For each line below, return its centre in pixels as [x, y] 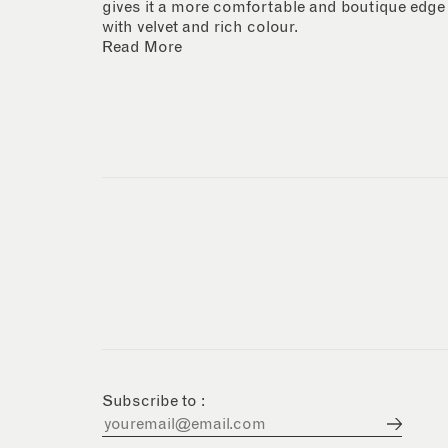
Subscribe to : [153, 401]
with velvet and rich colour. [200, 27]
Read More [142, 47]
